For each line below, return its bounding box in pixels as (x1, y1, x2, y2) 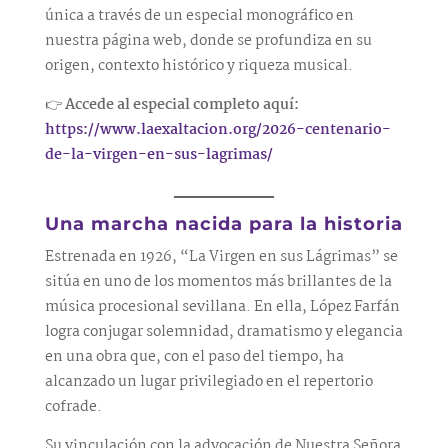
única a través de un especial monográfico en (44, 4, 354, 28)
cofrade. (44, 395, 102, 419)
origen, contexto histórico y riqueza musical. (44, 54, 353, 78)
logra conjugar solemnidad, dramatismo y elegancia (44, 320, 403, 344)
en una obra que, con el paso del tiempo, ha (44, 345, 344, 369)
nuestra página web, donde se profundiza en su (44, 29, 372, 53)
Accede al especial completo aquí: (64, 93, 299, 117)
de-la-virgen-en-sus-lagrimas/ (44, 143, 273, 167)
